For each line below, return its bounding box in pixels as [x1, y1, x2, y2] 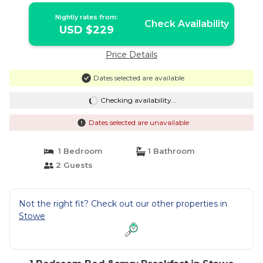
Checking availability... [100, 96, 177, 104]
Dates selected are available [93, 73, 184, 82]
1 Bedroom [53, 146, 103, 156]
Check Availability [144, 18, 229, 29]
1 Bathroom [146, 146, 195, 156]
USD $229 [59, 23, 114, 36]
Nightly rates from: [55, 13, 119, 21]
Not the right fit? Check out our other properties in [19, 198, 227, 209]
